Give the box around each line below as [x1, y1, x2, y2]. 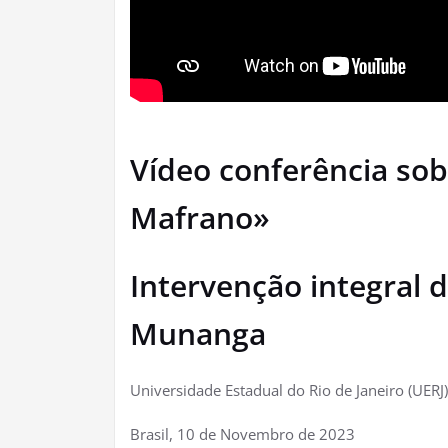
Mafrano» [130, 197, 278, 239]
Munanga [130, 313, 266, 355]
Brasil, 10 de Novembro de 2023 [130, 424, 359, 445]
